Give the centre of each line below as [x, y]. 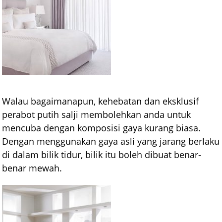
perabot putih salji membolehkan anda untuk [97, 114]
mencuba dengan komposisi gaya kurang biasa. [102, 128]
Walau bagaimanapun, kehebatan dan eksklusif [101, 101]
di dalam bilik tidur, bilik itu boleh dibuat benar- [102, 154]
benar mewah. [32, 168]
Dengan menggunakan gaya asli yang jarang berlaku [111, 141]
